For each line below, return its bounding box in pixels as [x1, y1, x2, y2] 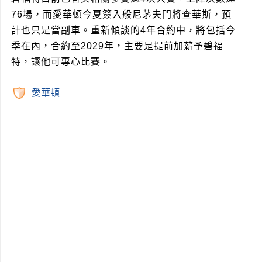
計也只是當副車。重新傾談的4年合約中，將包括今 [11, 25, 236, 36]
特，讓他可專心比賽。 [11, 57, 111, 67]
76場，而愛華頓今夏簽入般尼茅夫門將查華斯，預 [11, 9, 232, 20]
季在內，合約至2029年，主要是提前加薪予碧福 [11, 41, 223, 51]
